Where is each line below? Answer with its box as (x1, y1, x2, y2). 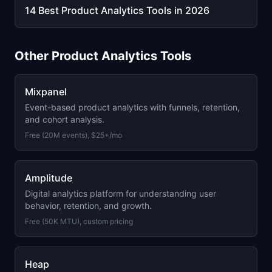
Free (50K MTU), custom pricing (25, 217, 133, 226)
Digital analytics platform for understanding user (25, 188, 216, 199)
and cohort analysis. (25, 114, 104, 124)
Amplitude (25, 172, 72, 184)
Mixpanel (25, 86, 67, 98)
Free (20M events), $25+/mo (25, 131, 122, 140)
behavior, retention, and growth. (25, 200, 152, 211)
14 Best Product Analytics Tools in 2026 (25, 4, 209, 16)
